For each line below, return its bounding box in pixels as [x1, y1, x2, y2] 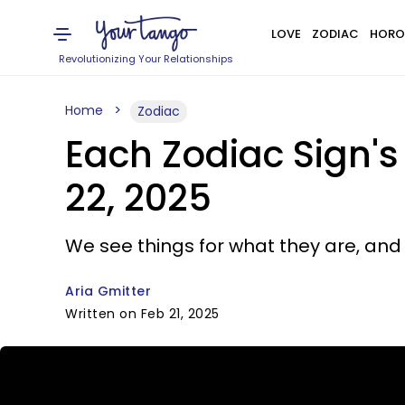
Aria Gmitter [65, 282, 151, 300]
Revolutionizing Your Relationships [59, 52, 234, 66]
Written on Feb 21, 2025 [65, 305, 220, 323]
